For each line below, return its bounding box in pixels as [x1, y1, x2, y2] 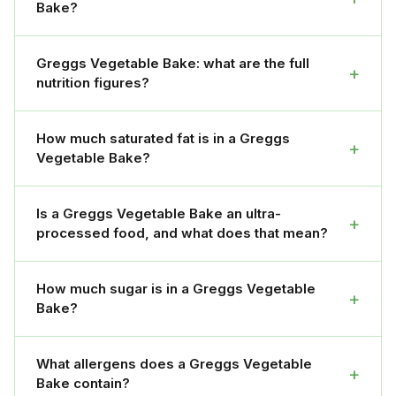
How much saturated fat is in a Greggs [36, 130, 290, 148]
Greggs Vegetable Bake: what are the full [36, 55, 309, 72]
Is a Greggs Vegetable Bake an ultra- [36, 205, 281, 223]
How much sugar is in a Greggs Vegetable [36, 280, 316, 298]
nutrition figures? [36, 74, 149, 92]
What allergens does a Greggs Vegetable [36, 355, 312, 373]
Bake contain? [36, 375, 130, 392]
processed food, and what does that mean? [36, 225, 328, 242]
